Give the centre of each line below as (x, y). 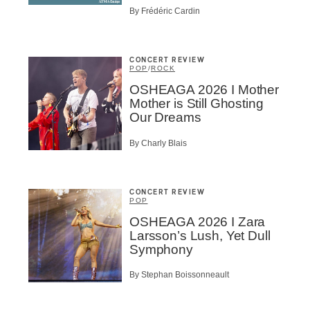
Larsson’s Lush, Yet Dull (200, 235)
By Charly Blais (158, 143)
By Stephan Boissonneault (179, 275)
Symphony (161, 249)
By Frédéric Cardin (165, 11)
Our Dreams (165, 118)
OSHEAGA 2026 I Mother (204, 90)
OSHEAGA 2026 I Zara (198, 221)
